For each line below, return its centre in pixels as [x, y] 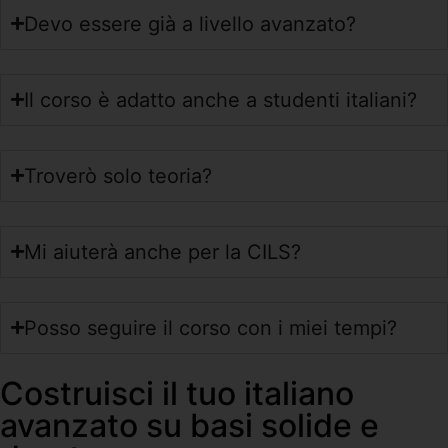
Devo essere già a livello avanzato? [190, 23]
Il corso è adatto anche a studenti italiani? [220, 99]
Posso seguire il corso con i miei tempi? [210, 327]
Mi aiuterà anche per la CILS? [162, 251]
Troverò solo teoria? [118, 175]
